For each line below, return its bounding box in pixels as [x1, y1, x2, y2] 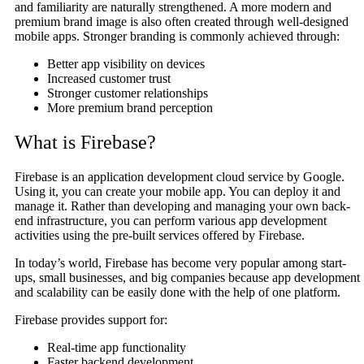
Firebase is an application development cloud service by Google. [15, 170, 344, 184]
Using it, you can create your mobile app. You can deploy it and [15, 184, 340, 199]
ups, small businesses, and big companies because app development [15, 271, 360, 285]
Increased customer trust [47, 71, 171, 86]
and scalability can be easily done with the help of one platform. [15, 285, 340, 300]
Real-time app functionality [47, 340, 186, 355]
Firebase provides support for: [15, 313, 167, 327]
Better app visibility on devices [47, 57, 205, 71]
